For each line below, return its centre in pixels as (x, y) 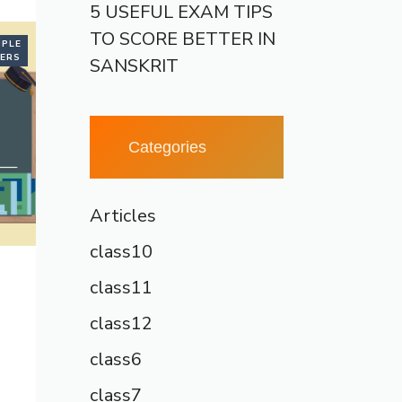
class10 (121, 252)
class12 (121, 323)
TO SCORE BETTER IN (183, 39)
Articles (123, 216)
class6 (116, 359)
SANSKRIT (134, 66)
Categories (167, 147)
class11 (121, 288)
